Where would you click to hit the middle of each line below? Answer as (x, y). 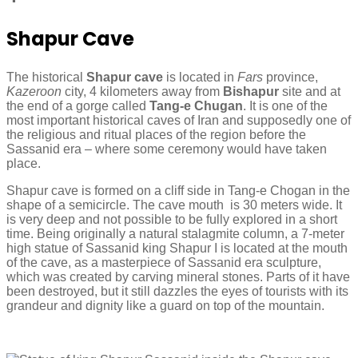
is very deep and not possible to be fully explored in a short (172, 219)
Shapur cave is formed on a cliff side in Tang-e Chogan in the (178, 190)
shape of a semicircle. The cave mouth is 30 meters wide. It (174, 205)
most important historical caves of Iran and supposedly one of (179, 120)
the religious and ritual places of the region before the (156, 134)
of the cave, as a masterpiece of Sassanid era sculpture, (164, 262)
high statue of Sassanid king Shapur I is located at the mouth (177, 248)
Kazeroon (34, 91)
